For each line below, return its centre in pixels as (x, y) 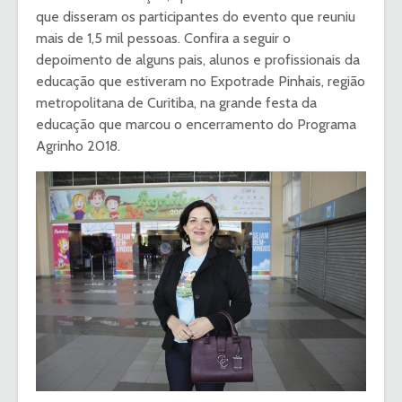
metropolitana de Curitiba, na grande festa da (176, 103)
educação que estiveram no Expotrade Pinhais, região (201, 82)
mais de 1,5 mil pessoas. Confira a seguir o (163, 39)
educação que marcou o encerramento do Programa (196, 125)
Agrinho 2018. (78, 146)
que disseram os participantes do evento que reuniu (196, 17)
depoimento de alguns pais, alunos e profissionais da (198, 60)
